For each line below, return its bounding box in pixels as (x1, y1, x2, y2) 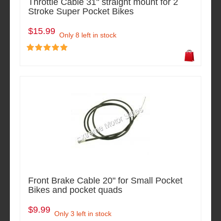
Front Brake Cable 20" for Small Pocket (28, 176, 183, 186)
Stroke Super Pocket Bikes (28, 6, 134, 17)
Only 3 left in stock (54, 210, 111, 218)
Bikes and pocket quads (28, 185, 122, 195)
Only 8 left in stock (59, 31, 116, 39)
